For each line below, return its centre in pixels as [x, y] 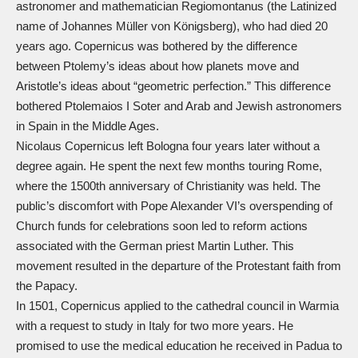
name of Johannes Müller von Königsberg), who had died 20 [172, 26]
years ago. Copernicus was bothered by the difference [157, 46]
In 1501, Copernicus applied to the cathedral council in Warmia [177, 305]
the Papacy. [47, 285]
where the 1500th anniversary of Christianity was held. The [168, 185]
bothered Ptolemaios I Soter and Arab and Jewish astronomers [179, 105]
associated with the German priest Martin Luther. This [155, 245]
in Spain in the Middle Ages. [88, 125]
